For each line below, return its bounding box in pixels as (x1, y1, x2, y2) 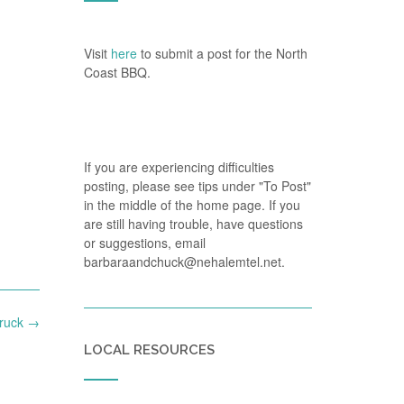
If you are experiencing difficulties (83, 158, 274, 176)
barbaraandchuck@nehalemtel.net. (83, 252, 285, 271)
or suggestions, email (83, 234, 206, 252)
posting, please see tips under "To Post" (83, 177, 311, 195)
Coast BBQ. (83, 63, 151, 81)
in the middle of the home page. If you (83, 196, 300, 214)
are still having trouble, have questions (83, 215, 303, 233)
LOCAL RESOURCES (83, 342, 215, 358)
